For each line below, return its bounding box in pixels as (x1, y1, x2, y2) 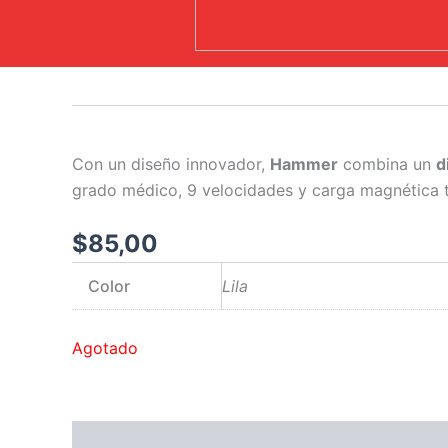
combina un (338, 153, 436, 174)
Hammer (270, 153, 338, 174)
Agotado (72, 338, 138, 359)
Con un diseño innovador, (72, 153, 270, 174)
